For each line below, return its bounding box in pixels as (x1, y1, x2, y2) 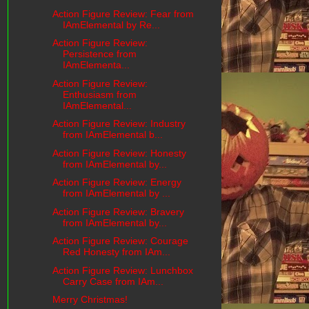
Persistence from (62, 48, 137, 60)
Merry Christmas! (52, 294, 128, 306)
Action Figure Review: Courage (52, 235, 188, 247)
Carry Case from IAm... (62, 275, 163, 287)
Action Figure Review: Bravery (52, 206, 184, 217)
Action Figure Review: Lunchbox (52, 264, 193, 276)
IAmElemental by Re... (62, 19, 160, 30)
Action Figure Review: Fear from (52, 8, 194, 19)
